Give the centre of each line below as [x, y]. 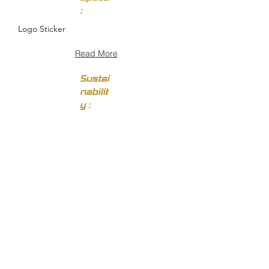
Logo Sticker [42, 29]
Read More [96, 54]
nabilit [94, 92]
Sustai [95, 79]
